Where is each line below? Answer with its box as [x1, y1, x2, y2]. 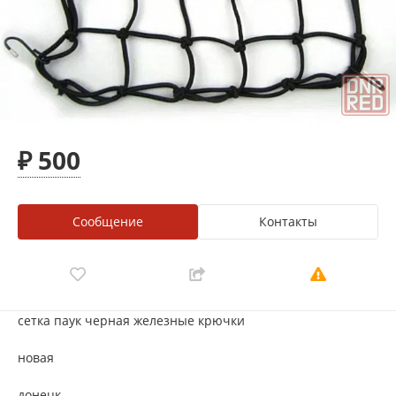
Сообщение [72, 213, 143, 231]
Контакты [259, 213, 317, 231]
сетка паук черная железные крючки [18, 312, 245, 330]
